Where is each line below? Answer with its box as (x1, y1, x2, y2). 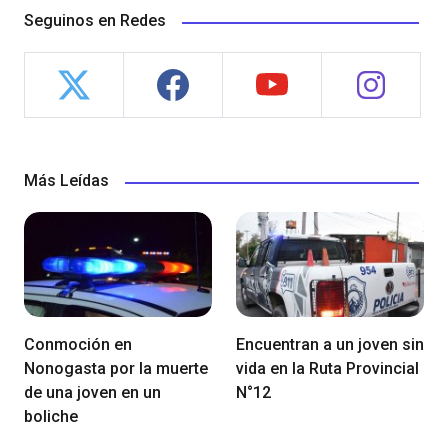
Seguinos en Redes (24, 11, 166, 30)
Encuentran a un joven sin (236, 335, 424, 355)
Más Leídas (24, 171, 109, 190)
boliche (24, 407, 78, 427)
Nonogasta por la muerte (24, 359, 208, 379)
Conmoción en (24, 335, 132, 355)
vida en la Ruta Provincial (236, 359, 419, 379)
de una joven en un (24, 383, 161, 403)
